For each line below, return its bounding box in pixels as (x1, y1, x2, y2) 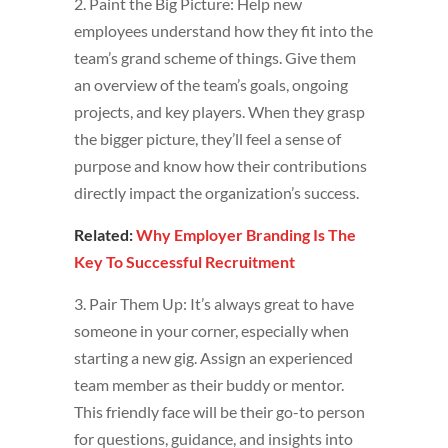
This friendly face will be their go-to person (74, 402, 365, 422)
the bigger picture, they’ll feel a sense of (74, 129, 341, 149)
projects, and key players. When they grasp (74, 102, 365, 122)
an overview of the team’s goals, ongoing (74, 75, 348, 95)
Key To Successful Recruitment (74, 252, 295, 272)
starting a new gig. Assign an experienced (74, 348, 353, 368)
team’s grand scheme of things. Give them (74, 48, 356, 68)
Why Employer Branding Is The (136, 225, 356, 245)
